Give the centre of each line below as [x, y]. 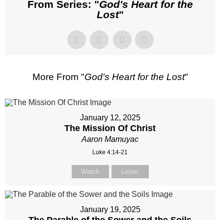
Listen [130, 172]
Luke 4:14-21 [110, 152]
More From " [58, 77]
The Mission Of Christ [110, 128]
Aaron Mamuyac [110, 139]
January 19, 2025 [110, 210]
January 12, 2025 [110, 118]
